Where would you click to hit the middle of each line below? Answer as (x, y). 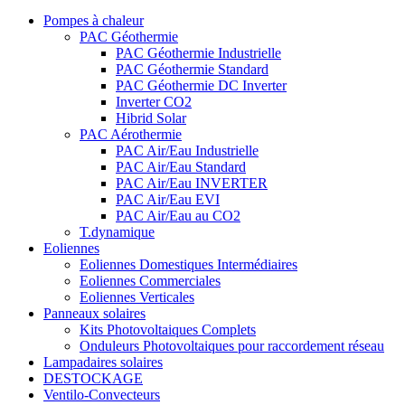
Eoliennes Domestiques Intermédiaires (188, 265)
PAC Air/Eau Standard (181, 167)
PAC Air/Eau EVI (168, 200)
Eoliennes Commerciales (150, 281)
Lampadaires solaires (103, 363)
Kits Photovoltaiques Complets (168, 330)
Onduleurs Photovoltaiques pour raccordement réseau (232, 346)
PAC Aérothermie (131, 135)
